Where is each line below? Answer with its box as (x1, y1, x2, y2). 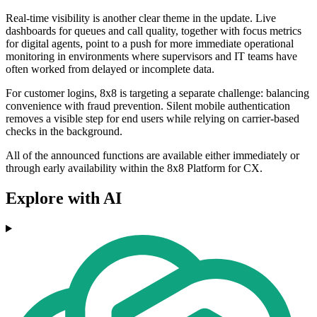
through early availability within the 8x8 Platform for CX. (6, 162, 263, 175)
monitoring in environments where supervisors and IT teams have (6, 50, 297, 63)
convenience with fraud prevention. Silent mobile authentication (6, 100, 290, 113)
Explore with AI (6, 189, 122, 208)
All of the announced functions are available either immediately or (6, 149, 299, 162)
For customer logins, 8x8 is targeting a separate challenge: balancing (6, 87, 309, 100)
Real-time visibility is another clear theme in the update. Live (6, 12, 276, 25)
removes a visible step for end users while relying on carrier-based (6, 113, 299, 125)
